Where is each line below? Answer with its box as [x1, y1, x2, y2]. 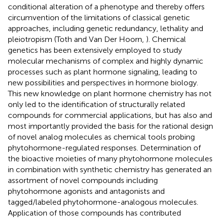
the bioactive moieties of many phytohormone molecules [8, 153, 213, 163]
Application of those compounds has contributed [8, 208, 181, 218]
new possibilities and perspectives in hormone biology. [8, 77, 198, 87]
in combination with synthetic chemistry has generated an [8, 164, 212, 174]
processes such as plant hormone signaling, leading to [8, 67, 197, 76]
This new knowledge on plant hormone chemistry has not [8, 88, 212, 98]
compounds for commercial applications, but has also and [8, 110, 212, 120]
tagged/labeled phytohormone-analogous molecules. [8, 197, 198, 207]
